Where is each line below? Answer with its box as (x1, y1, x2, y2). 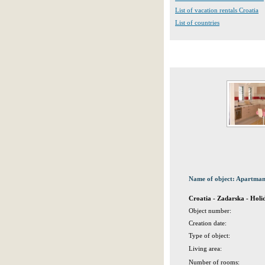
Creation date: (189, 219, 227, 227)
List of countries (175, 19, 219, 26)
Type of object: (189, 232, 230, 239)
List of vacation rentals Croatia (175, 7, 258, 14)
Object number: (189, 207, 231, 214)
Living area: (189, 245, 222, 252)
